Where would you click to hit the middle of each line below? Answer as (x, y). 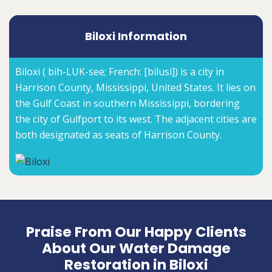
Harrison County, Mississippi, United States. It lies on (135, 88)
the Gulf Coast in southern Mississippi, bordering (127, 104)
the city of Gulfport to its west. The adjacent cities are (136, 119)
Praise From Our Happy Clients (136, 232)
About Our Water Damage (136, 248)
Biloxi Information (136, 36)
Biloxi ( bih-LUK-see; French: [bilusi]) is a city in (120, 72)
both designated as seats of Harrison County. (118, 135)
